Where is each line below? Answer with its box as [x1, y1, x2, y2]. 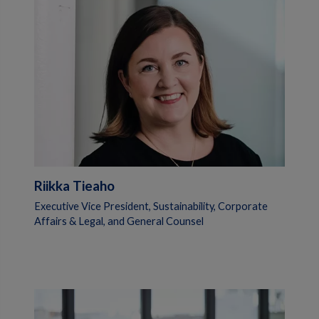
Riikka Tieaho [34, 177, 115, 194]
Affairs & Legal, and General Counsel [34, 215, 204, 228]
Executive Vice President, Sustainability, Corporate [34, 200, 268, 213]
